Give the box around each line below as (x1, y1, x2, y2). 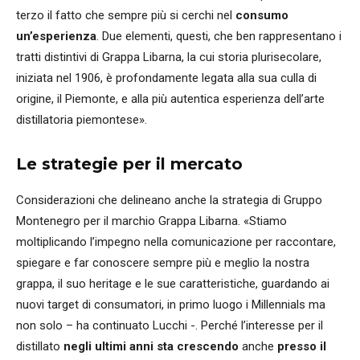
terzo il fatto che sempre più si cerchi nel (16, 7, 235, 22)
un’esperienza (16, 28, 96, 43)
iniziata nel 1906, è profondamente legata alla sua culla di (16, 70, 317, 85)
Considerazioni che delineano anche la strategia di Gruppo (16, 192, 322, 207)
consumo (235, 7, 288, 22)
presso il (277, 338, 326, 354)
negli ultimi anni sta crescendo (63, 338, 239, 354)
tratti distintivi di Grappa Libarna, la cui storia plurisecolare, (16, 49, 321, 64)
